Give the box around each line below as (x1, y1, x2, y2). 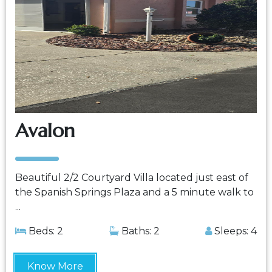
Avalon (15, 118, 75, 143)
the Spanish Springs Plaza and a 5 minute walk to (15, 186, 254, 198)
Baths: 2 (118, 225, 160, 237)
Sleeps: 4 (212, 225, 257, 237)
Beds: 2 (26, 225, 63, 237)
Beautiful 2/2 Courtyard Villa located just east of (15, 172, 248, 183)
